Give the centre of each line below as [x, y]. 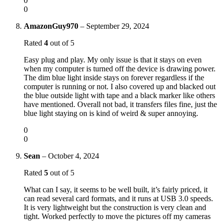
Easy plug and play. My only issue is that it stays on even [113, 59]
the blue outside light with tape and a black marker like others [119, 95]
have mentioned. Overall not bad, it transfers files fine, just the [120, 104]
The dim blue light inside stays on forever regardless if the [114, 77]
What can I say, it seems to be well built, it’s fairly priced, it [116, 189]
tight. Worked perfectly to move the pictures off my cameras [117, 216]
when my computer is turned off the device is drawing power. [120, 68]
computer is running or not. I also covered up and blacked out [120, 86]
